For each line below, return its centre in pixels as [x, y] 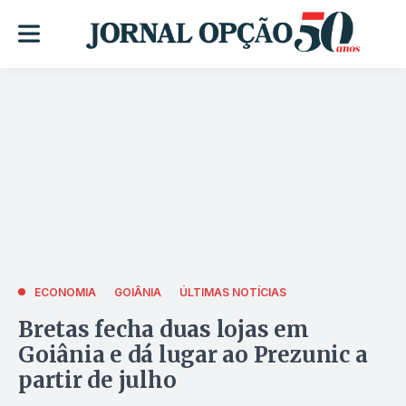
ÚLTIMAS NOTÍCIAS [233, 292]
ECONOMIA [65, 292]
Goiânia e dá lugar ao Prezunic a [193, 354]
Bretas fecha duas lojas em [164, 329]
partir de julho [97, 380]
